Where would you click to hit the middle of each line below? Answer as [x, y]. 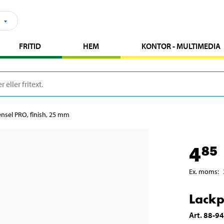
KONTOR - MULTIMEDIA [181, 46]
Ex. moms [203, 171]
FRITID [30, 46]
